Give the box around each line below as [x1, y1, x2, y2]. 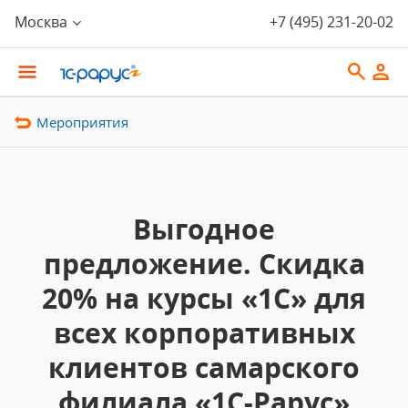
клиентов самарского [48, 349, 360, 386]
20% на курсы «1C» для [42, 280, 366, 317]
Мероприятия [36, 113, 128, 131]
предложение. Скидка [43, 245, 365, 282]
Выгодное [133, 210, 275, 248]
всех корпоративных [53, 314, 355, 352]
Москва [15, 12, 67, 32]
